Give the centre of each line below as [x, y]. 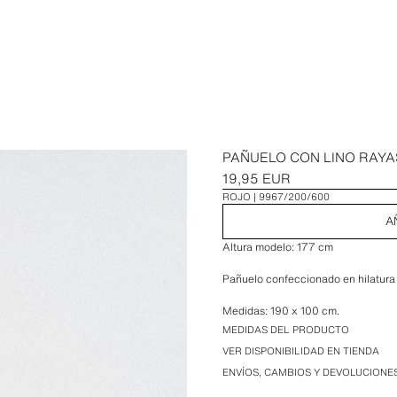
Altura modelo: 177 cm [278, 247]
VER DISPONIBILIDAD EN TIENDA [301, 351]
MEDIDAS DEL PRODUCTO [286, 330]
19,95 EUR [257, 178]
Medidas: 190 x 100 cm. [281, 311]
